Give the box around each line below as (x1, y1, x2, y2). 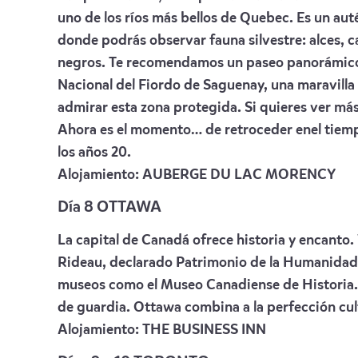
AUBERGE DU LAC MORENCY (142, 168, 336, 182)
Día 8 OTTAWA (58, 200, 161, 216)
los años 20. (58, 145, 131, 160)
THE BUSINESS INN (142, 323, 266, 337)
